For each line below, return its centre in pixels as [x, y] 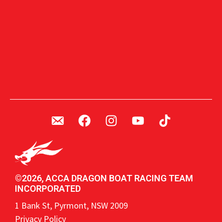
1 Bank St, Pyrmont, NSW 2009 [71, 206]
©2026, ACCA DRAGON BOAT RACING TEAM [104, 178]
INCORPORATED [48, 189]
